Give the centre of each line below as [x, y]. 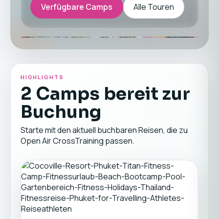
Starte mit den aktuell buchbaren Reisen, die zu [104, 130]
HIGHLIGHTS [42, 77]
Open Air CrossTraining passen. [77, 141]
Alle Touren [153, 7]
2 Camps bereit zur [105, 94]
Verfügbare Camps [77, 7]
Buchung [61, 112]
